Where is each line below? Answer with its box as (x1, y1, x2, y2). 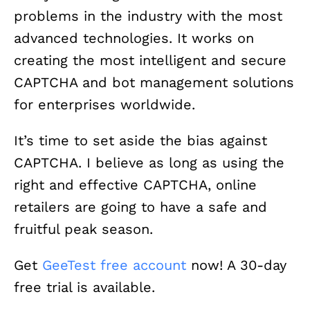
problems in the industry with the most (14, 8, 282, 25)
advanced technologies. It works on (14, 30, 254, 47)
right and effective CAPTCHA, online (14, 176, 257, 194)
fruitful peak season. (14, 221, 153, 238)
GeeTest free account (42, 257, 186, 274)
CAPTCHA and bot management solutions (14, 74, 294, 91)
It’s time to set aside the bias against (14, 132, 267, 149)
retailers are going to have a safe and (14, 199, 267, 216)
